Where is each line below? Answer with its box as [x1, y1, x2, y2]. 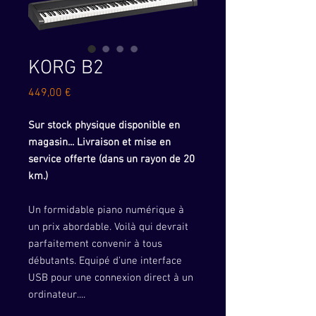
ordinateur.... [28, 288, 85, 301]
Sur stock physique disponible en [28, 119, 180, 132]
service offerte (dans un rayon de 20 [28, 153, 195, 166]
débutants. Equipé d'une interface [28, 255, 182, 267]
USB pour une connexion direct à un [28, 272, 193, 284]
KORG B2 [28, 56, 104, 80]
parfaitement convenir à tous [28, 238, 162, 250]
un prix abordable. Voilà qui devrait [28, 221, 188, 233]
